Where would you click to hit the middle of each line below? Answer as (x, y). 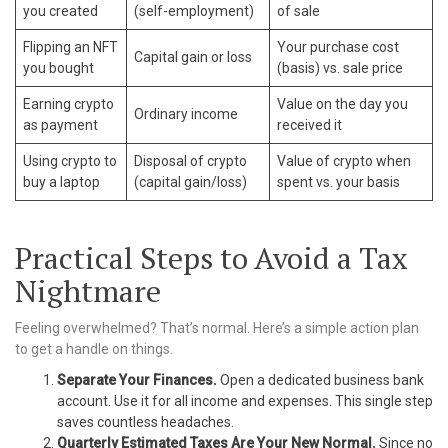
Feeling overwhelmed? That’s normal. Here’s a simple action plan (217, 328)
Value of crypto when (344, 161)
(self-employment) (194, 11)
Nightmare (88, 291)
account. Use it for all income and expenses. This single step (245, 401)
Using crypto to (70, 161)
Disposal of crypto (190, 161)
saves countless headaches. (145, 422)
